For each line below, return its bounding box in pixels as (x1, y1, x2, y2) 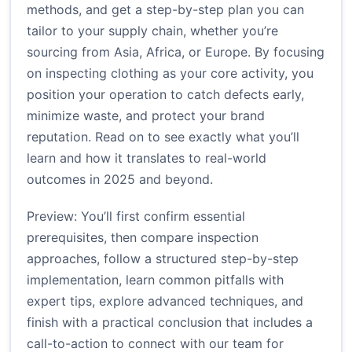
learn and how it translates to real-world (27, 150, 266, 167)
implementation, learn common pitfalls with (27, 272, 284, 288)
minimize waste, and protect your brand (27, 108, 265, 124)
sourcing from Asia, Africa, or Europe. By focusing (27, 44, 324, 60)
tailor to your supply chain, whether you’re (27, 23, 278, 39)
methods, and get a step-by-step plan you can (27, 2, 304, 18)
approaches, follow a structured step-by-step (27, 251, 299, 267)
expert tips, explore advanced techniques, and (27, 293, 303, 310)
